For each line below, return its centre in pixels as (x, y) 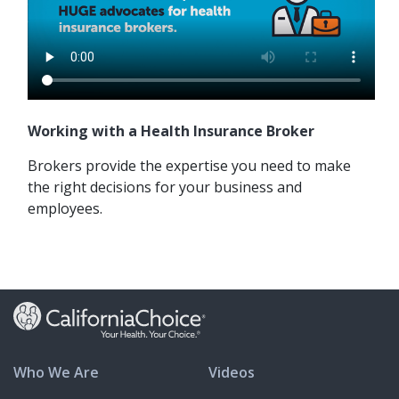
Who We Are (56, 372)
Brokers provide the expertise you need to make (189, 166)
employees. (65, 209)
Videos (232, 372)
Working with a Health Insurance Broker (171, 131)
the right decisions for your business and (165, 187)
